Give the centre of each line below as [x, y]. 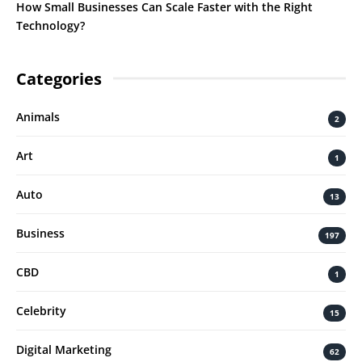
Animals [38, 116]
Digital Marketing [64, 349]
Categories [59, 78]
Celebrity [41, 310]
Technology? [51, 25]
